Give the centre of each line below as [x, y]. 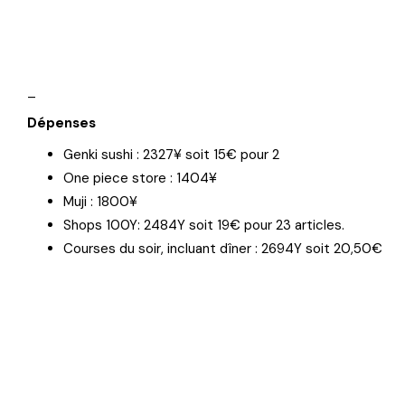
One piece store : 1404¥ [140, 178]
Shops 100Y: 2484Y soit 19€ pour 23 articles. [204, 225]
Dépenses [61, 123]
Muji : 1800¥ [100, 202]
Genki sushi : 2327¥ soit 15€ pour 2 [171, 155]
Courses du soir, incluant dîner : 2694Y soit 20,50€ [223, 249]
